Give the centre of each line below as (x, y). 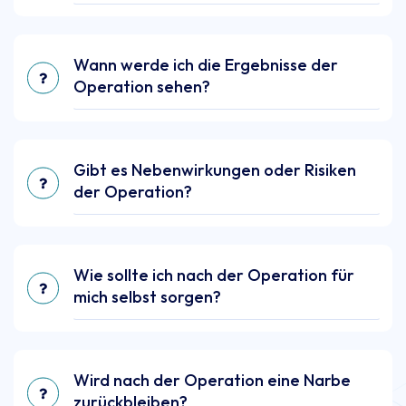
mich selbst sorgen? (147, 297)
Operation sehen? (142, 87)
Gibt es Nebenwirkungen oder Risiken (215, 170)
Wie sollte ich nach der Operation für (214, 275)
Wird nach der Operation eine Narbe (212, 381)
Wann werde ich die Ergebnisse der (206, 65)
